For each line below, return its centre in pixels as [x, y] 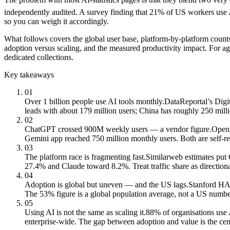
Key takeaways [29, 74]
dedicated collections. [39, 57]
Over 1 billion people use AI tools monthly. [94, 101]
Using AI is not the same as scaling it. [85, 212]
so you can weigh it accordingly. [56, 21]
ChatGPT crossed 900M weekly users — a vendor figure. [118, 129]
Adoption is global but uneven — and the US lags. [107, 184]
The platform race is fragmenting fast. [85, 157]
